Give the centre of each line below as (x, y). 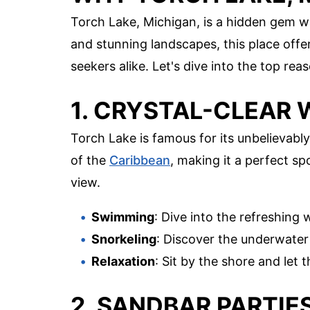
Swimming (123, 217)
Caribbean (140, 160)
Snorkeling (124, 239)
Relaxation (123, 261)
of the (90, 160)
